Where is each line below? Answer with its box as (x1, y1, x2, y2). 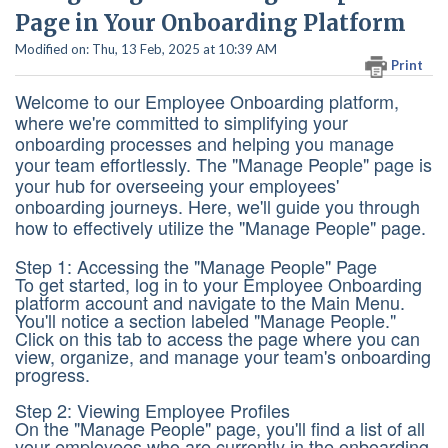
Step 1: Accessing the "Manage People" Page (15, 253, 377, 280)
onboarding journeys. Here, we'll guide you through (15, 193, 420, 220)
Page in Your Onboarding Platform (15, 9, 406, 37)
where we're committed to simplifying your (15, 109, 348, 136)
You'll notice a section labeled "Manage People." (15, 307, 396, 334)
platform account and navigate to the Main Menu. (15, 289, 405, 316)
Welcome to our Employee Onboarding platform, (15, 88, 399, 115)
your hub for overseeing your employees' (15, 172, 339, 199)
